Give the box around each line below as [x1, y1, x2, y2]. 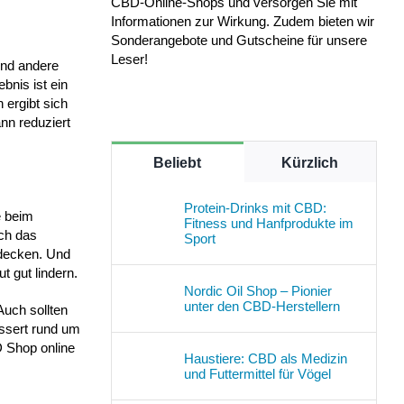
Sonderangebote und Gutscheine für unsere [110, 32, 367, 48]
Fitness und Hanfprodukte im [183, 215, 353, 231]
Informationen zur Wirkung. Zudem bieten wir [110, 13, 374, 29]
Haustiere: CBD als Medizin [183, 350, 347, 366]
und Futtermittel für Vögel [183, 365, 331, 381]
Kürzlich [281, 154, 339, 170]
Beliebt [153, 154, 202, 170]
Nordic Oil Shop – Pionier [183, 282, 332, 298]
